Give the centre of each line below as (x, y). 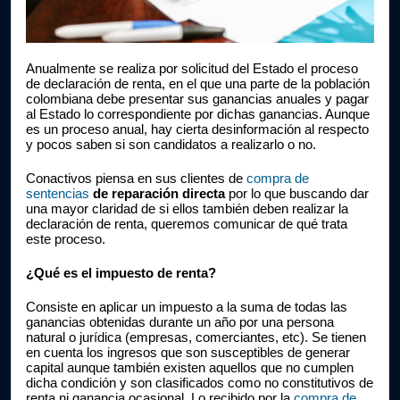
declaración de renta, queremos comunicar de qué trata (187, 224)
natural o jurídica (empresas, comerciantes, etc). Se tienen (196, 337)
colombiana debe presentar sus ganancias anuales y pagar (197, 99)
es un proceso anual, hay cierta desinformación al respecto (197, 129)
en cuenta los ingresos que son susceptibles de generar (188, 353)
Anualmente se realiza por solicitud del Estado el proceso (192, 69)
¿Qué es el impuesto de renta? (121, 273)
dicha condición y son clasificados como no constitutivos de (200, 383)
